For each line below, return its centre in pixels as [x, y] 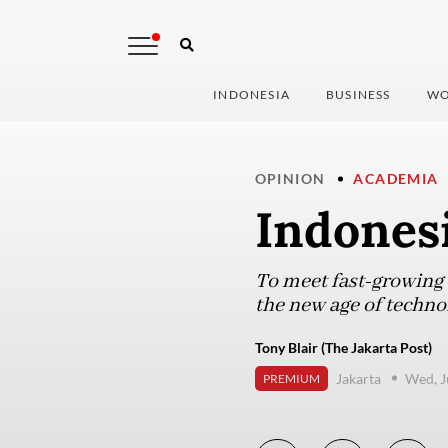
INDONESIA [252, 95]
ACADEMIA [396, 179]
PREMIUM [291, 379]
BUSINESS [358, 95]
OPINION [290, 179]
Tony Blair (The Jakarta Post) [343, 348]
